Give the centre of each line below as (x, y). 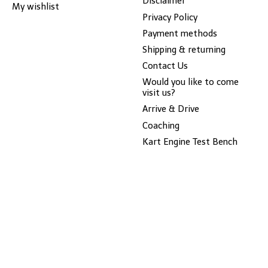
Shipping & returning (184, 49)
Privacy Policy (170, 17)
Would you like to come (190, 82)
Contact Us (165, 66)
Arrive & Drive (170, 109)
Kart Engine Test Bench (190, 141)
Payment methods (179, 33)
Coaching (161, 125)
